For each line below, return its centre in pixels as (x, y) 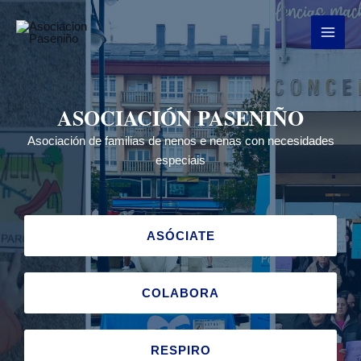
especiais (180, 160)
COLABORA (180, 293)
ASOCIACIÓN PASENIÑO (180, 118)
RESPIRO (180, 350)
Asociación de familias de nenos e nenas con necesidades (180, 141)
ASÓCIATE (180, 236)
